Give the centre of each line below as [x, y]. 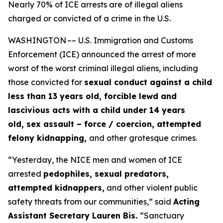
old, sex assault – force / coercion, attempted [105, 124]
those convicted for [46, 82]
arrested [26, 174]
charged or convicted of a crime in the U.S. [89, 18]
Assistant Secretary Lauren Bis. [74, 216]
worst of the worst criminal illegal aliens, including [103, 68]
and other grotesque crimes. [143, 138]
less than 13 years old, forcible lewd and [92, 96]
